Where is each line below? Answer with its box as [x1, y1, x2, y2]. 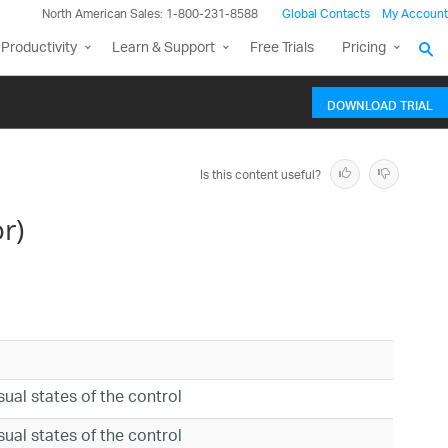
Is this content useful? [200, 162, 321, 189]
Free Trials [250, 33, 314, 64]
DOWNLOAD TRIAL [327, 86, 433, 120]
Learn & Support [112, 33, 215, 64]
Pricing [342, 33, 386, 64]
